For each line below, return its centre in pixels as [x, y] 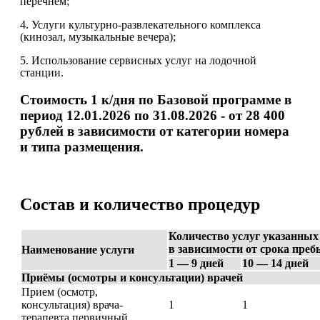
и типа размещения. [82, 146]
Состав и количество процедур [140, 205]
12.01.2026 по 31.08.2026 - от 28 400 [176, 115]
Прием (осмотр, [60, 292]
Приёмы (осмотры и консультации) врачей [132, 278]
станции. [42, 72]
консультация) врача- [72, 305]
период [43, 115]
